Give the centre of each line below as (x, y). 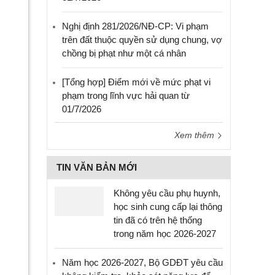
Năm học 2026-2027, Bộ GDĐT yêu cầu (142, 262)
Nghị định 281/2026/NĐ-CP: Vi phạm (135, 26)
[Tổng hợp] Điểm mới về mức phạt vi (136, 82)
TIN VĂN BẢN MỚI (97, 167)
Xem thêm (196, 135)
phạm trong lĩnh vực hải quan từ (126, 95)
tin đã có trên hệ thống (158, 220)
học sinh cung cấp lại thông (168, 207)
